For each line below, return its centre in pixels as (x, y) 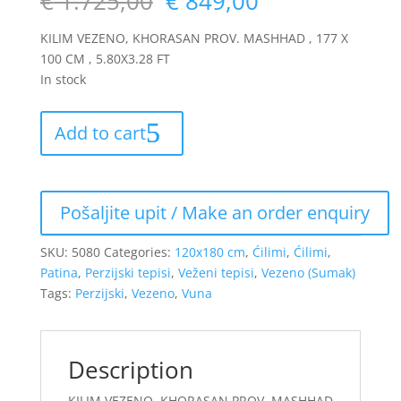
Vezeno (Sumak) (308, 273)
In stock (63, 79)
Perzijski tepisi (128, 273)
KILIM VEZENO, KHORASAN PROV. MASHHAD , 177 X (194, 38)
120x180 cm (209, 252)
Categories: (139, 252)
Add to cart (100, 133)
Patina (59, 273)
